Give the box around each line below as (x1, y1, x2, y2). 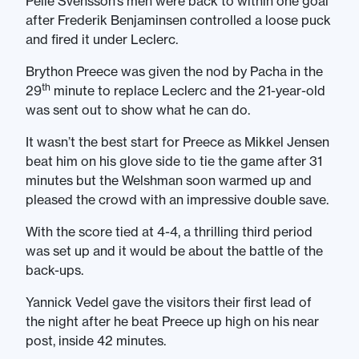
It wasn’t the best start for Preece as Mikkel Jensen (26, 134, 329, 150)
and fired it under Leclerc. (26, 31, 178, 47)
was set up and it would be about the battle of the (26, 243, 323, 259)
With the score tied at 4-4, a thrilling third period (26, 224, 313, 240)
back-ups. (26, 262, 83, 278)
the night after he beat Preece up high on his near (26, 313, 319, 329)
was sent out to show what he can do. (26, 102, 250, 118)
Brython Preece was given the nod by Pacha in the (26, 63, 323, 79)
